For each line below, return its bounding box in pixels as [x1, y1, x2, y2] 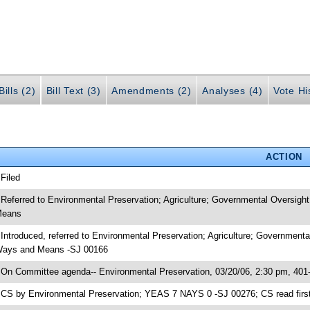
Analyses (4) [202, 85, 263, 97]
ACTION [265, 151, 302, 162]
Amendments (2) [111, 85, 192, 97]
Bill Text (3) [46, 85, 101, 97]
